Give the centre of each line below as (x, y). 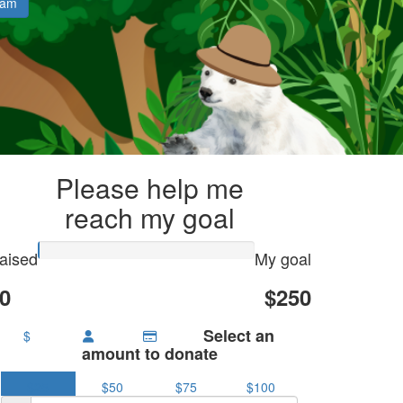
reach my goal (149, 218)
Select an (239, 336)
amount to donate (149, 354)
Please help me (149, 188)
